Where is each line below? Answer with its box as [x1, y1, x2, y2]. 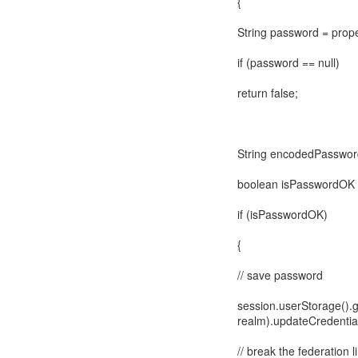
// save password [237, 267, 323, 283]
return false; [237, 85, 298, 101]
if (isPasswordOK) [237, 206, 328, 222]
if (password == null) [237, 54, 340, 70]
